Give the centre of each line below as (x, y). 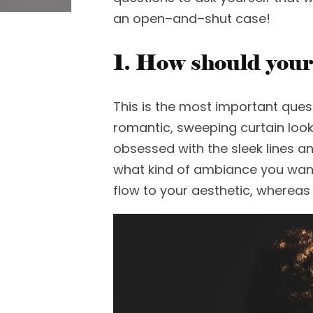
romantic (142, 128)
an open (139, 19)
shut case (235, 19)
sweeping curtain (231, 128)
